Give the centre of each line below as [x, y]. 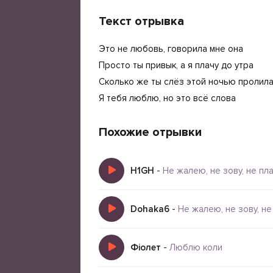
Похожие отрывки [150, 132]
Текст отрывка [141, 21]
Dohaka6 [150, 209]
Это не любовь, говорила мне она [171, 49]
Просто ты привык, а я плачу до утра [176, 65]
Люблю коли [196, 247]
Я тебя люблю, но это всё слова [167, 98]
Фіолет [146, 247]
